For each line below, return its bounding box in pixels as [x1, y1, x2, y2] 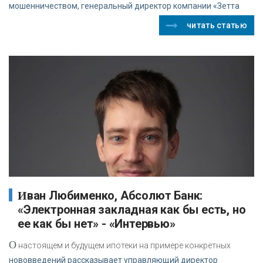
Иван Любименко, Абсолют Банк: [18, 189, 27, 203]
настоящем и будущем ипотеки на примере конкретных [16, 241, 231, 251]
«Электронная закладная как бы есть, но [18, 203, 246, 217]
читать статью [187, 21, 247, 31]
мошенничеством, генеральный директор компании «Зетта [9, 1, 240, 11]
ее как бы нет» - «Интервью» [18, 217, 176, 231]
